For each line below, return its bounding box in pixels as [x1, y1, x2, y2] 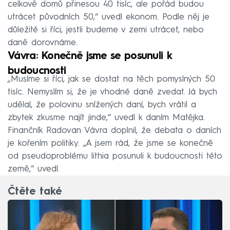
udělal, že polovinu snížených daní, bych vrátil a [8, 100, 196, 109]
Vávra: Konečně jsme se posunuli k [8, 51, 171, 62]
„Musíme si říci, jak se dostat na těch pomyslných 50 [8, 74, 215, 84]
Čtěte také [8, 187, 62, 198]
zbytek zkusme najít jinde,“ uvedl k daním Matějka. [8, 113, 205, 122]
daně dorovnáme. [8, 38, 78, 47]
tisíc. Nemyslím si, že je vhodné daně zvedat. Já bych [8, 87, 217, 97]
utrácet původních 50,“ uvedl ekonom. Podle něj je [8, 12, 209, 22]
